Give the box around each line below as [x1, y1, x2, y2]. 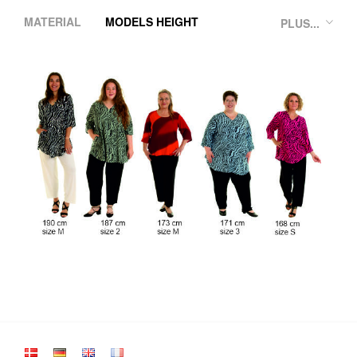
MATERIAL [24, 13, 81, 29]
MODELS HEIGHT [105, 13, 198, 29]
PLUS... [280, 14, 320, 31]
